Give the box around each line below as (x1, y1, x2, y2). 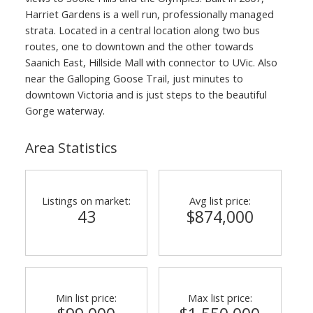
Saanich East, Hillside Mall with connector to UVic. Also (24, 54, 277, 69)
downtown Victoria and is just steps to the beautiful (24, 87, 267, 101)
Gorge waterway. (24, 103, 105, 117)
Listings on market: (42, 193, 131, 208)
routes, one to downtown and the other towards (24, 38, 254, 53)
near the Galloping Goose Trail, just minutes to (24, 71, 243, 85)
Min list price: (56, 290, 117, 305)
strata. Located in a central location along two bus (24, 22, 260, 37)
